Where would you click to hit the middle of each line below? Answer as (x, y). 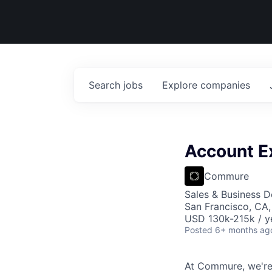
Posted (199, 230)
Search (106, 85)
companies (225, 85)
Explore (181, 85)
